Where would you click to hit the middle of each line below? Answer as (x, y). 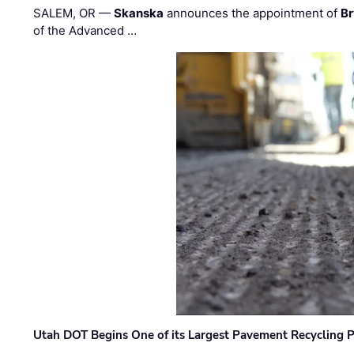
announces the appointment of (252, 13)
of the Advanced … (85, 30)
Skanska (139, 13)
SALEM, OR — (74, 13)
